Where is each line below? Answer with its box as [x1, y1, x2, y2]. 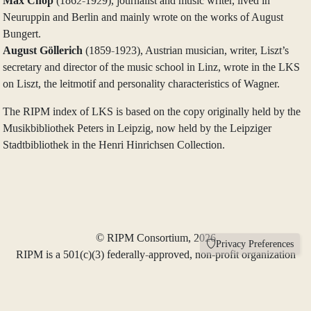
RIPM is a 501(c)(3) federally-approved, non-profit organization [15, 249, 296, 260]
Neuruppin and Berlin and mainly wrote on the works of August [3, 11, 283, 24]
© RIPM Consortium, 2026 [95, 232, 216, 244]
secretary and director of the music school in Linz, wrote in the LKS [3, 61, 300, 74]
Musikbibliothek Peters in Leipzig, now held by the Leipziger [3, 122, 271, 135]
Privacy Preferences [216, 239, 294, 249]
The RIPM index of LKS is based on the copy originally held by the [3, 106, 301, 118]
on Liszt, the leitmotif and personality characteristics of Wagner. [3, 78, 280, 90]
